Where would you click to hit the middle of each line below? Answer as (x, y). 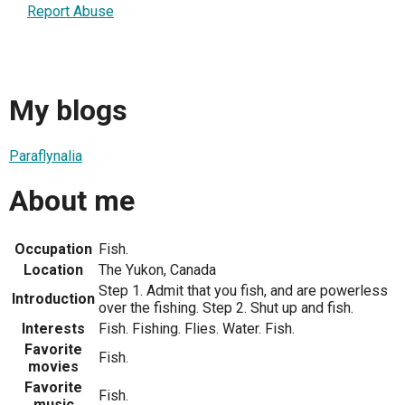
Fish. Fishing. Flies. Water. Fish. (197, 328)
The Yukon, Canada (157, 269)
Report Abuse (71, 11)
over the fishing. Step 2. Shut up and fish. (226, 307)
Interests (53, 328)
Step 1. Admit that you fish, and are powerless (243, 290)
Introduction (53, 298)
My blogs (68, 111)
